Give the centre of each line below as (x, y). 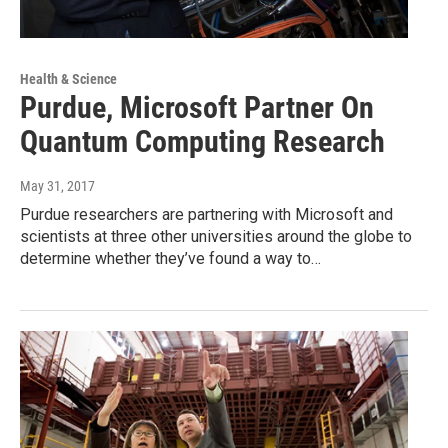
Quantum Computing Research (202, 141)
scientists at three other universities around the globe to (216, 236)
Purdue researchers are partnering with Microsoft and (206, 214)
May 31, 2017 (57, 185)
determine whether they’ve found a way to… (170, 258)
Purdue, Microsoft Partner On (197, 107)
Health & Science (68, 78)
